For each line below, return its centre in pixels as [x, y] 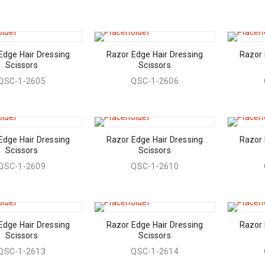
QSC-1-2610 [155, 166]
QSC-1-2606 [155, 81]
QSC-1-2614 [155, 251]
